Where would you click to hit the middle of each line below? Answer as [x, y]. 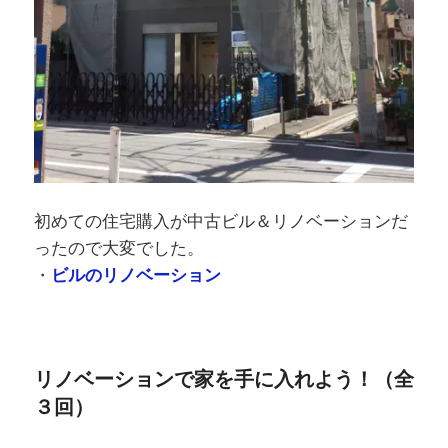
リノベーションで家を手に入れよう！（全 [223, 378]
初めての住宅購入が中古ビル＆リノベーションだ [220, 222]
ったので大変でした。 [118, 249]
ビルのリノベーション [135, 276]
